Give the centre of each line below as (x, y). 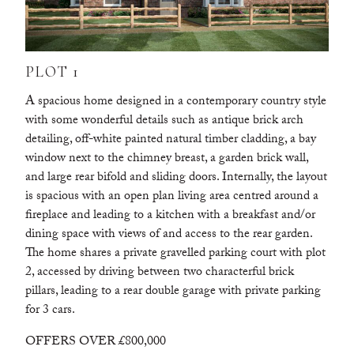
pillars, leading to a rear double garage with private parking (173, 292)
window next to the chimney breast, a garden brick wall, (167, 160)
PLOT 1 (53, 72)
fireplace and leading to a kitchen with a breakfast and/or (170, 217)
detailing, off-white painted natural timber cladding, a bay (171, 141)
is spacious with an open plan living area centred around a (172, 198)
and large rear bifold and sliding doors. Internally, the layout (176, 179)
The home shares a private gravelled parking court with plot (175, 254)
